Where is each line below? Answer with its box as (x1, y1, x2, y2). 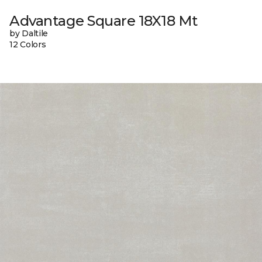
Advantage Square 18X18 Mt (9, 12, 198, 30)
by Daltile (9, 28, 49, 39)
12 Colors (9, 39, 46, 50)
